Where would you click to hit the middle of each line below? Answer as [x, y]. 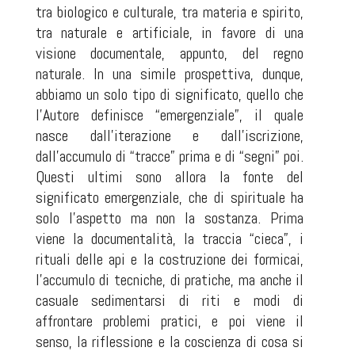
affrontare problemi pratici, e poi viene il [170, 321]
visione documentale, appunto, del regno [170, 53]
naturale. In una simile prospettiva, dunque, [170, 74]
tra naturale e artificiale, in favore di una [170, 32]
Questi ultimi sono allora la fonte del [170, 177]
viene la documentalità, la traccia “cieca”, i [170, 239]
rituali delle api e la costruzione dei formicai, [170, 259]
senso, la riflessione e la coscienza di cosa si [170, 342]
